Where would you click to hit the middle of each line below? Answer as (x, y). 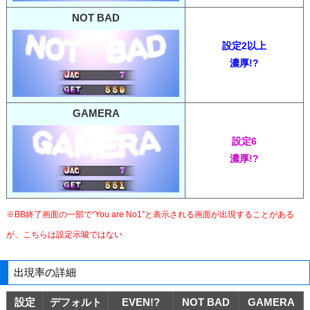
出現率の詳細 (45, 272)
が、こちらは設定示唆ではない (64, 234)
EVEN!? (141, 302)
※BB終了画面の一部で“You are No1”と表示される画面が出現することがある (150, 214)
